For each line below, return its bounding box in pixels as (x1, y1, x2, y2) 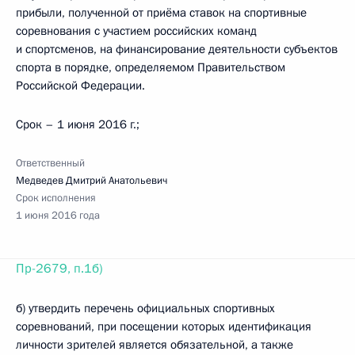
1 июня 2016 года (16, 208, 100, 223)
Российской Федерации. (16, 78, 145, 94)
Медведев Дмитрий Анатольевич (16, 174, 167, 188)
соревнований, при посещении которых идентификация (16, 319, 311, 334)
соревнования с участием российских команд (16, 23, 257, 39)
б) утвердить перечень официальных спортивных (16, 300, 275, 316)
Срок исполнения (16, 191, 96, 205)
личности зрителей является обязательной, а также (16, 337, 293, 353)
